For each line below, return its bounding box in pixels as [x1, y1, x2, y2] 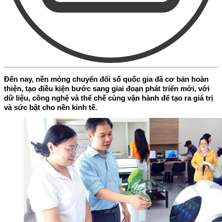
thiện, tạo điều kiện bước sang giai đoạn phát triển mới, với [4, 84, 210, 93]
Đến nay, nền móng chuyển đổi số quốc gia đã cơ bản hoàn [4, 74, 209, 83]
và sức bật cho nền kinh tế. [4, 103, 97, 111]
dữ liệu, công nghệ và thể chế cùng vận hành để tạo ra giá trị [4, 93, 213, 102]
